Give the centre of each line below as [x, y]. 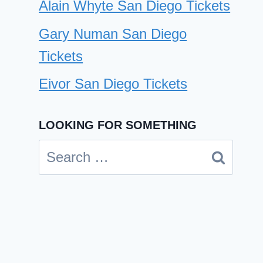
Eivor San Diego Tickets [113, 84]
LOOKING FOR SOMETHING [118, 125]
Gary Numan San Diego [113, 33]
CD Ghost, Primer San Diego [97, 222]
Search [60, 150]
